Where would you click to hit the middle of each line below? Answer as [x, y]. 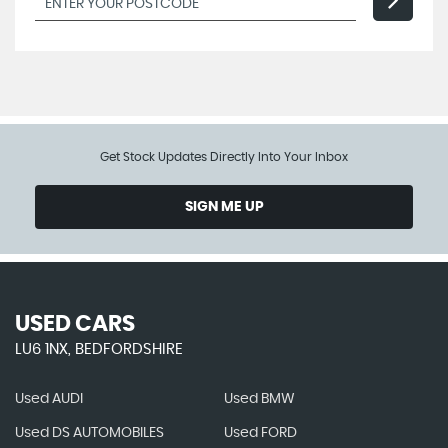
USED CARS [75, 324]
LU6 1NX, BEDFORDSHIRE [99, 349]
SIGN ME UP [224, 207]
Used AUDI [49, 399]
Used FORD [260, 433]
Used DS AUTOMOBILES [89, 433]
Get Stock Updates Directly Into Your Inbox [224, 157]
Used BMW [259, 399]
